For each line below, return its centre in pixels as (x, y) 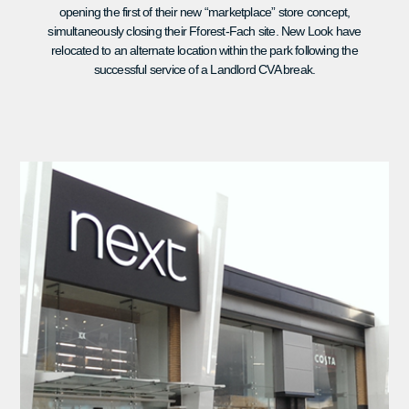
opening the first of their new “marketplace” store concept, (204, 12)
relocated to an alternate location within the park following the (204, 51)
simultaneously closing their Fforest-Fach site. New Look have (204, 31)
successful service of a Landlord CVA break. (204, 70)
